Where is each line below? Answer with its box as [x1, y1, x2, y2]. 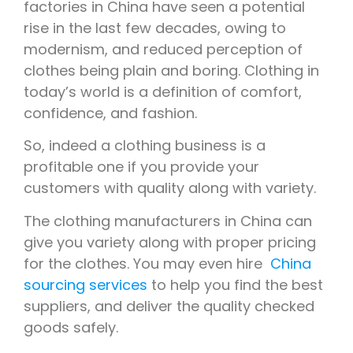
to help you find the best [147, 274, 323, 295]
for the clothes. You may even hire [24, 253, 270, 273]
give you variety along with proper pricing [24, 232, 316, 252]
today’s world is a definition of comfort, [24, 82, 302, 102]
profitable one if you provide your [24, 157, 259, 177]
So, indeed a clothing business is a [24, 136, 266, 156]
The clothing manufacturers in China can [24, 210, 312, 231]
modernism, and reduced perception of [24, 39, 303, 60]
